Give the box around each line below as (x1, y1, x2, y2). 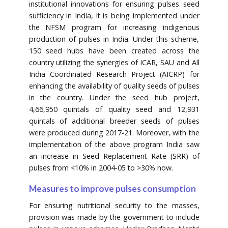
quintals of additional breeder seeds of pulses (28, 116, 199, 126)
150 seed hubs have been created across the (28, 45, 199, 55)
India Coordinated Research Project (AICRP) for (28, 69, 199, 79)
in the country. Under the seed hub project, (28, 92, 199, 102)
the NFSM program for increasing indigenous (28, 22, 199, 32)
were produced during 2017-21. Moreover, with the (28, 127, 199, 137)
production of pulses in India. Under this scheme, (28, 34, 199, 44)
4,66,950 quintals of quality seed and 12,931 (28, 104, 199, 114)
